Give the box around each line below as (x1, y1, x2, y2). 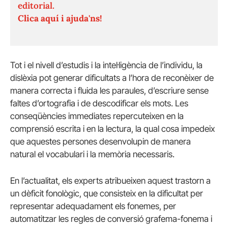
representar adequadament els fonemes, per (10, 201, 176, 211)
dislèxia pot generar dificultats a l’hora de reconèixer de (10, 73, 214, 83)
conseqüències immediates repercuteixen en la (10, 111, 184, 122)
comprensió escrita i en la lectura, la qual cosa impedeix (10, 124, 215, 134)
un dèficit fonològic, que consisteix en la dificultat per (10, 188, 203, 198)
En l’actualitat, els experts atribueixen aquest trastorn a (10, 175, 211, 186)
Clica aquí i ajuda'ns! (18, 13, 102, 24)
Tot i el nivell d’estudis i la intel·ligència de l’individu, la (10, 60, 203, 71)
